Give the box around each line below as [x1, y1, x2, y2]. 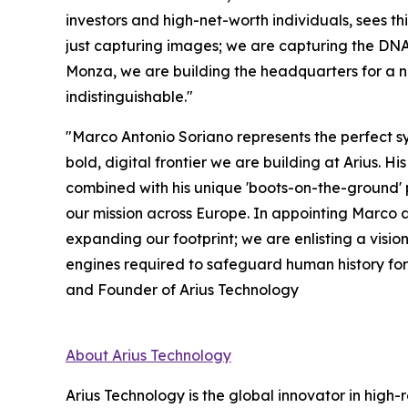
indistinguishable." [66, 87, 193, 107]
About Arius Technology [66, 346, 231, 365]
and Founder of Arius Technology [66, 280, 299, 300]
